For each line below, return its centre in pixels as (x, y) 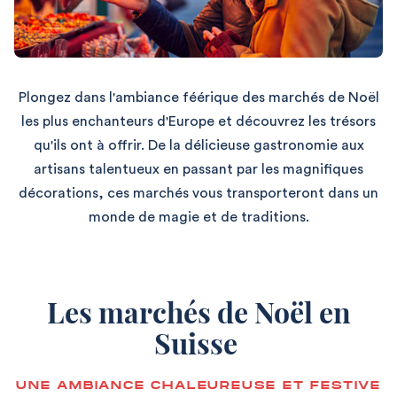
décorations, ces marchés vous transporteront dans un (198, 194)
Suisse (198, 343)
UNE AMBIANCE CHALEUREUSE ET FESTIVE (198, 385)
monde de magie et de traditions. (198, 218)
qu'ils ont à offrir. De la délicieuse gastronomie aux (198, 146)
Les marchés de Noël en (198, 312)
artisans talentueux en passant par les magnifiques (198, 170)
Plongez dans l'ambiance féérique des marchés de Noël (198, 98)
